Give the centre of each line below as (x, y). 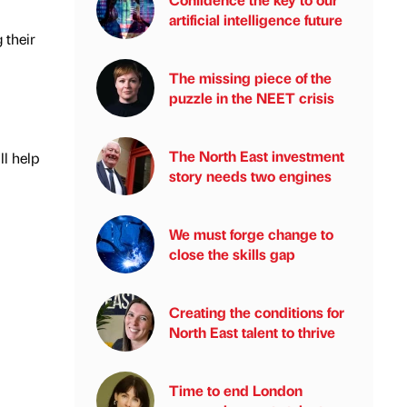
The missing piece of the (250, 78)
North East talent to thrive (252, 332)
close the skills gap (232, 254)
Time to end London (236, 390)
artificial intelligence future (256, 20)
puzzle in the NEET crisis (252, 98)
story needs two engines (250, 176)
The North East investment (257, 156)
